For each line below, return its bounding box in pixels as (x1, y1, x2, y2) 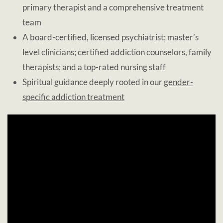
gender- (164, 77, 193, 87)
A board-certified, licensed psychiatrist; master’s (22, 32, 199, 42)
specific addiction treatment (22, 92, 124, 102)
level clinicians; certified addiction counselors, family (22, 47, 212, 57)
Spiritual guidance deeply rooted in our (22, 77, 164, 87)
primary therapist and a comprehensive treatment (22, 2, 204, 12)
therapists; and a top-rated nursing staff (22, 62, 166, 72)
